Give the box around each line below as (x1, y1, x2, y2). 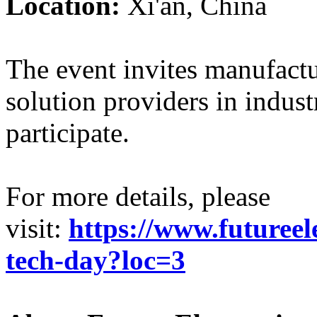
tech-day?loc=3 (6, 245, 185, 276)
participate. (6, 117, 129, 149)
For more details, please (6, 181, 270, 212)
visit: (6, 213, 69, 244)
